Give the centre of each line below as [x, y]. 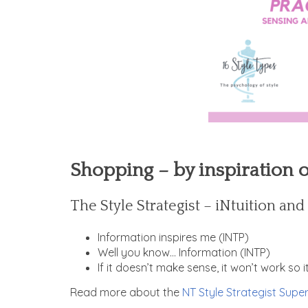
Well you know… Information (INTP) [184, 252]
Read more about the [126, 292]
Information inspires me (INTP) [173, 237]
